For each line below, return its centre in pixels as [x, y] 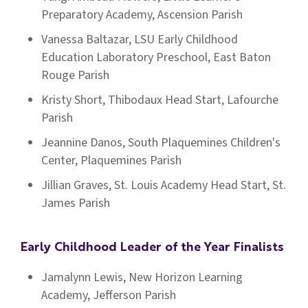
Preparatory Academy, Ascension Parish [142, 15]
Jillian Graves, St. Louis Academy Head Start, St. [164, 185]
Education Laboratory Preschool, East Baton [156, 57]
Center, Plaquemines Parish [111, 161]
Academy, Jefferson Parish [109, 295]
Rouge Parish [75, 75]
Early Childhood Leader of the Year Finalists [152, 247]
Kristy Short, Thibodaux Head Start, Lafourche [160, 100]
